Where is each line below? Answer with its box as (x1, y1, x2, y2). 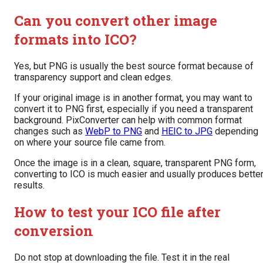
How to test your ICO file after (14, 202, 221, 221)
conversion (14, 221, 93, 240)
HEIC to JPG (161, 126, 213, 137)
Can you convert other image (14, 11, 217, 31)
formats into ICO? (14, 30, 137, 49)
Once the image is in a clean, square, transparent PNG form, (14, 157, 256, 169)
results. (14, 180, 45, 191)
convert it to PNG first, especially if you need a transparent (14, 103, 253, 115)
